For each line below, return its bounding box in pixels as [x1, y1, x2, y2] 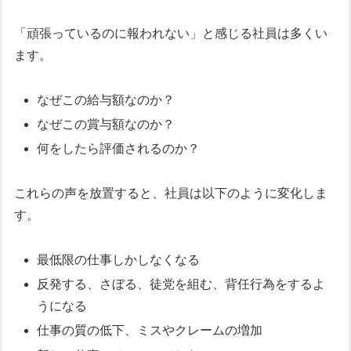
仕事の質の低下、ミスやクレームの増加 [37, 324, 263, 338]
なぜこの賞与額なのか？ [37, 118, 175, 132]
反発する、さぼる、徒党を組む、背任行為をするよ [37, 277, 326, 291]
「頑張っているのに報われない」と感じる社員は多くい [14, 27, 328, 41]
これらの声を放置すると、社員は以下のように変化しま [14, 186, 328, 201]
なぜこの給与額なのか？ [37, 93, 175, 107]
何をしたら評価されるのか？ [37, 142, 201, 156]
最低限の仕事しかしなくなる [37, 253, 201, 267]
